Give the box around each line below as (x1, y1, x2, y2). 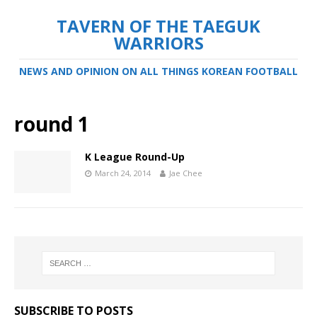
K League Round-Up (85, 150, 185, 163)
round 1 (14, 110, 89, 137)
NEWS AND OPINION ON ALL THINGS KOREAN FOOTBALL (19, 64, 298, 78)
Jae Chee (169, 168, 202, 178)
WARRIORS (113, 31, 204, 54)
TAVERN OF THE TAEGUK (57, 14, 260, 38)
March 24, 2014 (95, 168, 151, 178)
